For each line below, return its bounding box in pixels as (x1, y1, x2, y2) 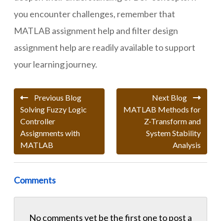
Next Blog (152, 93, 193, 102)
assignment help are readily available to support (14, 42, 195, 53)
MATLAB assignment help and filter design (14, 25, 178, 36)
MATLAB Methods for (123, 105, 201, 114)
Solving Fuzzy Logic (20, 105, 87, 114)
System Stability (146, 128, 201, 138)
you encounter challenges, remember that (14, 8, 175, 19)
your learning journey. (14, 59, 97, 70)
